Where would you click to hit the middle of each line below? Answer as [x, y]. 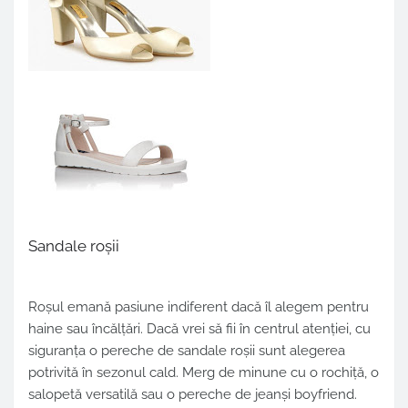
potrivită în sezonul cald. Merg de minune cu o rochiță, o [204, 373]
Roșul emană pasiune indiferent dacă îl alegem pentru [199, 307]
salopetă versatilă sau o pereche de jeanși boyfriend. [193, 395]
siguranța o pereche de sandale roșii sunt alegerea [187, 351]
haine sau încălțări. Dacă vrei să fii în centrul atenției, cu [199, 329]
